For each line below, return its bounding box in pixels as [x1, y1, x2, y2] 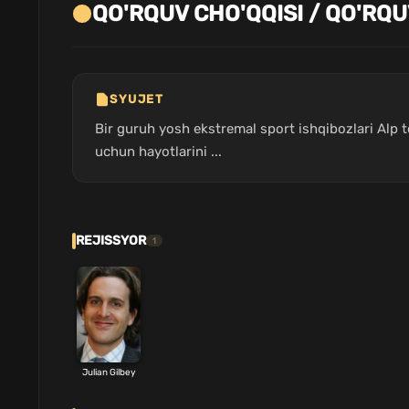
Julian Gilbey [81, 366, 136, 378]
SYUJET [110, 92, 163, 107]
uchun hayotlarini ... [95, 142, 222, 160]
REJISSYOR [76, 232, 146, 248]
